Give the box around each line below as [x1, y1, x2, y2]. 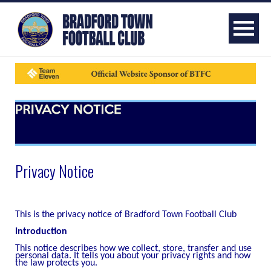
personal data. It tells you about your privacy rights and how [15, 250, 250, 261]
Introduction [15, 227, 67, 237]
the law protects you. [15, 258, 97, 268]
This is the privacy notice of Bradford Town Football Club [15, 210, 237, 220]
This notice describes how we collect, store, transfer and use [15, 243, 252, 253]
